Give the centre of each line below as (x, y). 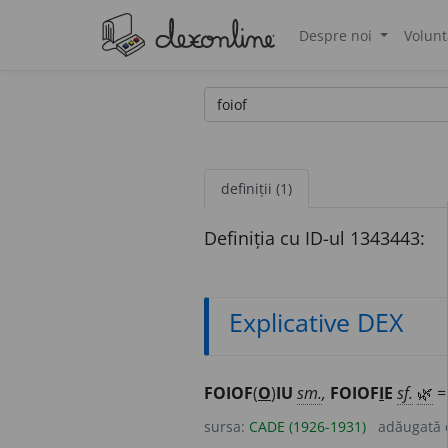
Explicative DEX (316, 322)
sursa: (226, 427)
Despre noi (337, 35)
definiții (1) (256, 188)
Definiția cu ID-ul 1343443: (314, 237)
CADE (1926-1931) (307, 427)
